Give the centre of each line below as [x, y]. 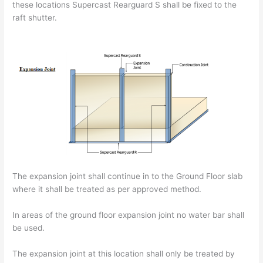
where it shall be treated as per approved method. [107, 189]
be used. [29, 227]
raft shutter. [35, 17]
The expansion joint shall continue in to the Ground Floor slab [128, 176]
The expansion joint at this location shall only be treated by [124, 253]
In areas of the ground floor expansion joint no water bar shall [129, 215]
